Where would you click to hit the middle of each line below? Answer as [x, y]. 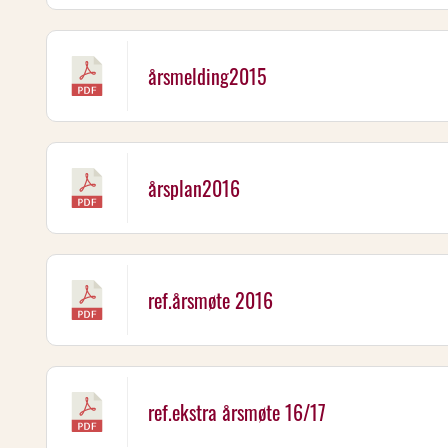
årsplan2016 [194, 188]
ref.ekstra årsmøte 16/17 [237, 412]
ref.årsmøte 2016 [210, 300]
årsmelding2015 [207, 76]
